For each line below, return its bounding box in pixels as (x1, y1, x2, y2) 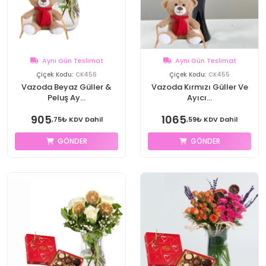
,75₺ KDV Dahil (51, 115, 103, 124)
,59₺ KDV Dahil (186, 115, 237, 124)
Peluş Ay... (47, 92, 85, 103)
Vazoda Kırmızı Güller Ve (151, 81, 248, 93)
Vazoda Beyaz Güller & (21, 81, 112, 93)
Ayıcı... (187, 92, 212, 103)
